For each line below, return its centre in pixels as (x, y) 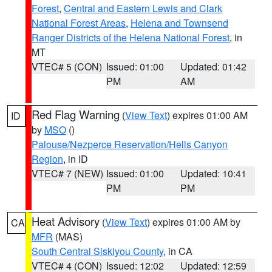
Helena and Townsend (179, 23)
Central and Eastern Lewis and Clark (143, 8)
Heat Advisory (66, 221)
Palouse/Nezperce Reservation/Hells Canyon (130, 144)
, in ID (76, 159)
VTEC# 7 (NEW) (67, 173)
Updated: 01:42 (214, 66)
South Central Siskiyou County (97, 251)
